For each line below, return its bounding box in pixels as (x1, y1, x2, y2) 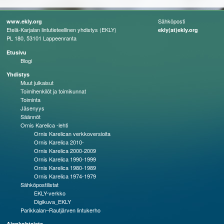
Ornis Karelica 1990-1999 (34, 155, 96, 163)
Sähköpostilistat (20, 180, 58, 189)
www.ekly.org (6, 17, 42, 25)
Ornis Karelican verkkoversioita (34, 129, 111, 138)
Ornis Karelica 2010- (34, 138, 84, 146)
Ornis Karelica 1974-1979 (34, 172, 96, 180)
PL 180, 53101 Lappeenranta (6, 34, 77, 42)
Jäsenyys (20, 104, 44, 112)
